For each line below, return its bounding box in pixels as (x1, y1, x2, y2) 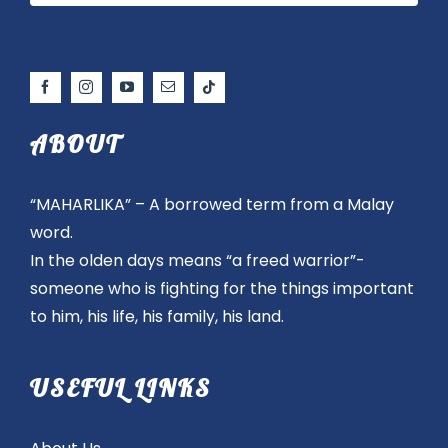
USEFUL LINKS (29, 373, 212, 403)
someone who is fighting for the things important (29, 277, 414, 300)
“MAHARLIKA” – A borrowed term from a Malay (29, 193, 394, 216)
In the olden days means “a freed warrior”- (29, 249, 365, 272)
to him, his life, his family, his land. (29, 305, 284, 328)
